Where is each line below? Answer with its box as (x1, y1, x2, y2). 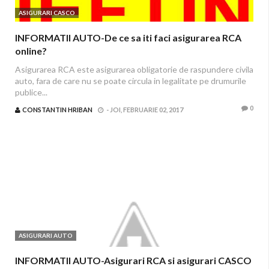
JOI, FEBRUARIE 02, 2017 (110, 106, 183, 113)
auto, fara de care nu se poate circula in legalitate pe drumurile (15, 76, 246, 86)
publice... (15, 87, 47, 97)
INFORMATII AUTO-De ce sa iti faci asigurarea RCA (15, 32, 241, 43)
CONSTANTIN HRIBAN (22, 106, 92, 113)
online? (15, 45, 47, 56)
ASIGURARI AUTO (19, 232, 73, 239)
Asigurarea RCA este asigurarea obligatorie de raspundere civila (15, 64, 253, 74)
